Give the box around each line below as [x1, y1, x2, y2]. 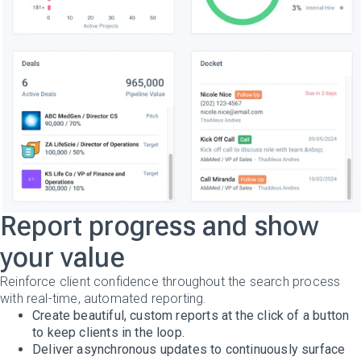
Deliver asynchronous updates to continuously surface [32, 341, 346, 357]
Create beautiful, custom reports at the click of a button [32, 307, 350, 323]
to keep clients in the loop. [32, 324, 185, 340]
